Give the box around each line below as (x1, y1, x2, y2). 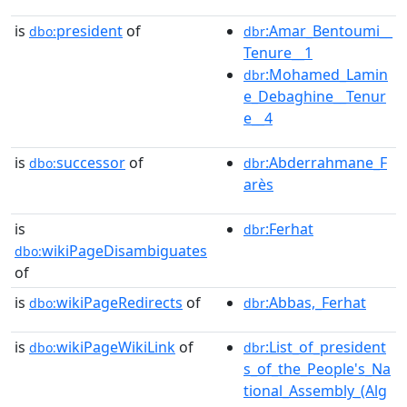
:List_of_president (265, 336, 386, 357)
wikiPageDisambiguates (42, 240, 207, 261)
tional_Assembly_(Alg (243, 380, 387, 401)
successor (56, 152, 125, 173)
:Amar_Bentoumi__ (265, 20, 392, 41)
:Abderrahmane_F (265, 152, 387, 173)
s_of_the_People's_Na (243, 358, 391, 379)
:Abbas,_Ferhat (265, 292, 366, 313)
